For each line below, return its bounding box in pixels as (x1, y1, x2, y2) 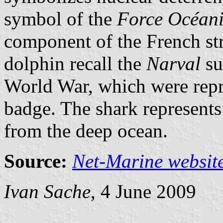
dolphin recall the (4, 52, 146, 74)
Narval (146, 52, 201, 74)
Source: (4, 150, 67, 172)
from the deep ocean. (4, 119, 168, 141)
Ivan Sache (4, 180, 91, 202)
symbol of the (4, 7, 117, 29)
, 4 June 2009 (91, 180, 196, 202)
